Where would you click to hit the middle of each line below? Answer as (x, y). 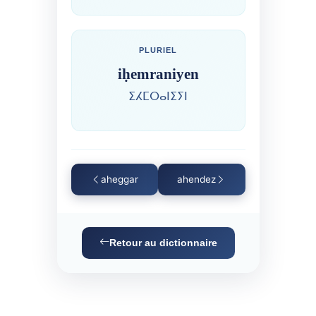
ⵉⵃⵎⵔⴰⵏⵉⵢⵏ (158, 96)
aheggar (119, 180)
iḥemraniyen (158, 73)
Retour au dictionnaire (163, 242)
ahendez (197, 180)
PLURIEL (158, 50)
